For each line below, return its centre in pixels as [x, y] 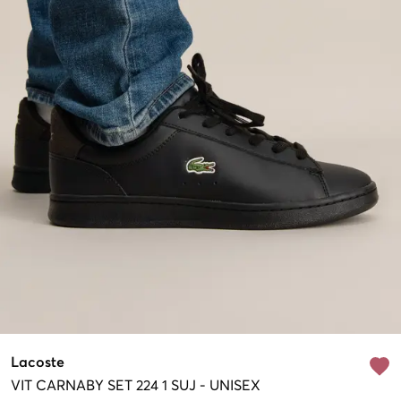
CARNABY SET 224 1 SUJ [116, 386]
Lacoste [38, 363]
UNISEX [235, 386]
